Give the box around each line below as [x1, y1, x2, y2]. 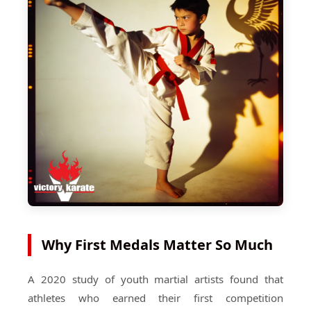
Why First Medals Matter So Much [42, 235, 273, 254]
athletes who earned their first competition [28, 291, 283, 305]
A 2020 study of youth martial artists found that [28, 272, 283, 286]
